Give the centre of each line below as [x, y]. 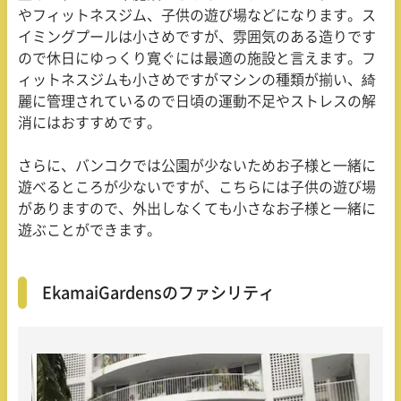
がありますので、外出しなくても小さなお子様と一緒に [197, 208]
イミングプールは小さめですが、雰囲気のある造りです [197, 36]
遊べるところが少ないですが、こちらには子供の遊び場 [197, 187]
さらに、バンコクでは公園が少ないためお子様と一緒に [197, 165]
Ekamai [70, 292]
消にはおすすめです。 [90, 122]
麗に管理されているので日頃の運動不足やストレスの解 [197, 101]
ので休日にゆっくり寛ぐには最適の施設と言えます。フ [197, 58]
